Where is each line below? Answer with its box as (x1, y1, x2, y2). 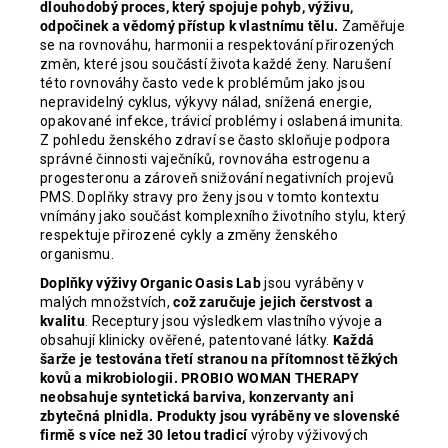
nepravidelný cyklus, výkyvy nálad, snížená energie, (40, 94, 373, 110)
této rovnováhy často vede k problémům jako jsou (40, 75, 366, 91)
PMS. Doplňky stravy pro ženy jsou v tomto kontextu (40, 189, 379, 205)
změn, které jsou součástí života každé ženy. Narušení (40, 56, 391, 72)
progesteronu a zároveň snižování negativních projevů (40, 170, 395, 186)
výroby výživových (247, 427, 369, 443)
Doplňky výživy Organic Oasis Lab (40, 275, 261, 291)
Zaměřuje (341, 18, 405, 34)
